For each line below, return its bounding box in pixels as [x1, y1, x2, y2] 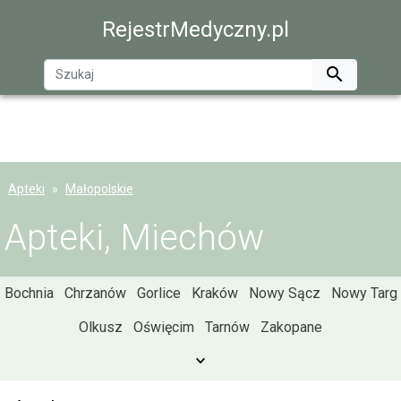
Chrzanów [64, 285, 126, 302]
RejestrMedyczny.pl [102, 17, 289, 42]
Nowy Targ [330, 285, 397, 302]
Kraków [191, 285, 238, 302]
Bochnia [4, 285, 54, 302]
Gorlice [136, 285, 181, 302]
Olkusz [79, 319, 123, 336]
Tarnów [205, 319, 250, 336]
